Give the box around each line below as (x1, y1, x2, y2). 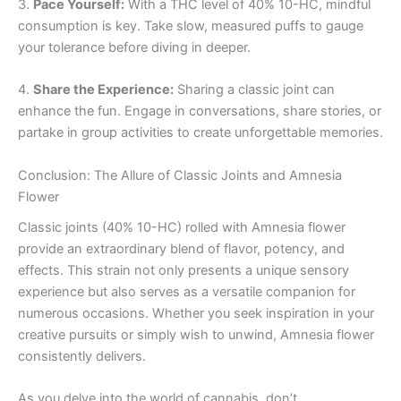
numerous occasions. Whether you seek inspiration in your (18, 304, 374, 321)
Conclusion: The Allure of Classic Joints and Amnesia (18, 166, 342, 183)
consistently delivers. (18, 347, 146, 364)
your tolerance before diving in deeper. (18, 38, 251, 55)
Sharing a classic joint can (174, 81, 335, 98)
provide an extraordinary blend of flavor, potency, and (18, 240, 345, 257)
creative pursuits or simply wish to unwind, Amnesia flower (18, 326, 374, 343)
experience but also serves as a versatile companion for (18, 283, 355, 300)
